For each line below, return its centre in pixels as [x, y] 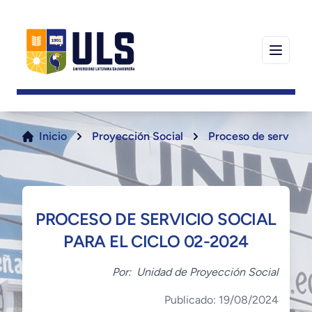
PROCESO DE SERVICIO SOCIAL [156, 219]
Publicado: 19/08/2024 [221, 300]
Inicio [53, 136]
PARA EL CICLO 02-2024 [156, 242]
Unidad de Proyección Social [208, 272]
